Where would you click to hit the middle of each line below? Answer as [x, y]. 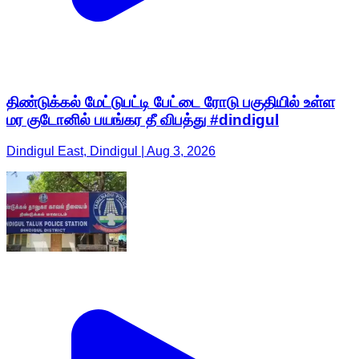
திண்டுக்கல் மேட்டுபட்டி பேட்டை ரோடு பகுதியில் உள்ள [171, 103]
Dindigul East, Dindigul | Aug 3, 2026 [111, 151]
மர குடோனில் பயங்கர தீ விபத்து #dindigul [143, 120]
